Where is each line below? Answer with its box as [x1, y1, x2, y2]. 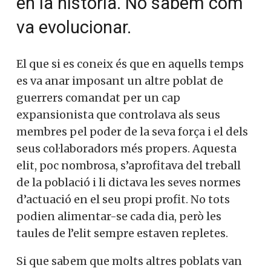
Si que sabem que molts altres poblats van [16, 254, 242, 269]
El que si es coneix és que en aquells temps [16, 57, 244, 71]
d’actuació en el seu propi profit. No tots [16, 192, 230, 207]
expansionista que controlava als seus [16, 108, 220, 122]
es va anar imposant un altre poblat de [16, 74, 223, 88]
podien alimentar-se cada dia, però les [16, 209, 221, 224]
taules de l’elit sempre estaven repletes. [16, 226, 228, 241]
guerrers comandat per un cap [16, 91, 180, 105]
